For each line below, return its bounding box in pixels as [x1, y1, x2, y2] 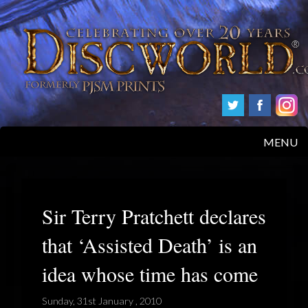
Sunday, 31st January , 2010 [42, 294, 162, 307]
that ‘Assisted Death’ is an [42, 230, 257, 258]
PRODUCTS [10, 200, 70, 214]
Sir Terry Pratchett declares [42, 201, 266, 230]
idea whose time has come [42, 259, 258, 287]
